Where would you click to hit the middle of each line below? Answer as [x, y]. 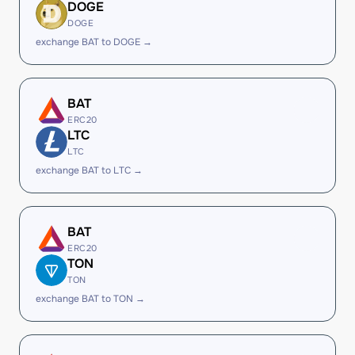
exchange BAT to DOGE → [94, 42]
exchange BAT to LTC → [89, 170]
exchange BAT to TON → [90, 299]
